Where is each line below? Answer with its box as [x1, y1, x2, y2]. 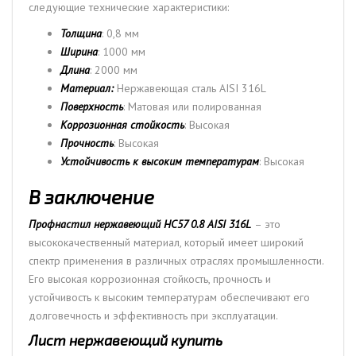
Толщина [60, 25, 102, 41]
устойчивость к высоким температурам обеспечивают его [29, 289, 310, 304]
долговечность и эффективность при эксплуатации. [29, 308, 278, 323]
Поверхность [60, 99, 123, 114]
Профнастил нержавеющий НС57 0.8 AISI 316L [29, 216, 251, 231]
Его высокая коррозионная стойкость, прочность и [29, 271, 271, 286]
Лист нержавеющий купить [29, 331, 222, 349]
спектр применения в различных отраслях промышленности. [29, 253, 323, 268]
